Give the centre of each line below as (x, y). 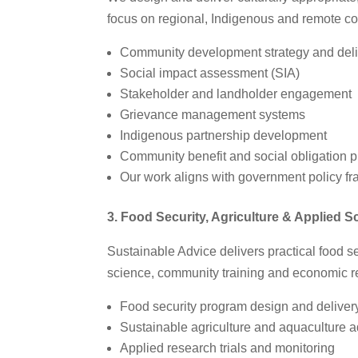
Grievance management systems (213, 114)
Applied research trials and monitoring (228, 348)
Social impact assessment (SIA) (210, 73)
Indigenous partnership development (224, 135)
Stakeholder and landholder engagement (236, 93)
